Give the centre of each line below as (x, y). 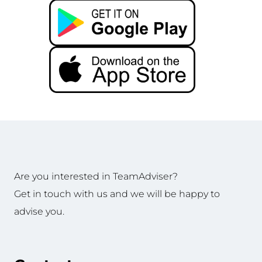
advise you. (39, 212)
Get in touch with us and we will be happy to (117, 194)
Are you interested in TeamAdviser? (96, 177)
